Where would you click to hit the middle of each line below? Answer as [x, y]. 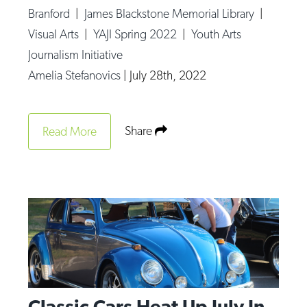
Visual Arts [55, 34]
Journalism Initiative [76, 54]
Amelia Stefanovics [76, 75]
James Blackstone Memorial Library [171, 13]
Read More [70, 131]
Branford [51, 13]
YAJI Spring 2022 [137, 34]
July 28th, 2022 [168, 75]
